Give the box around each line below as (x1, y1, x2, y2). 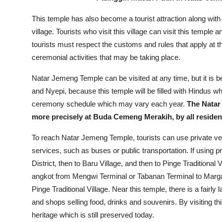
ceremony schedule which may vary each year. (32, 100, 187, 109)
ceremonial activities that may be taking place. (32, 53, 180, 62)
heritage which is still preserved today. (32, 211, 154, 220)
